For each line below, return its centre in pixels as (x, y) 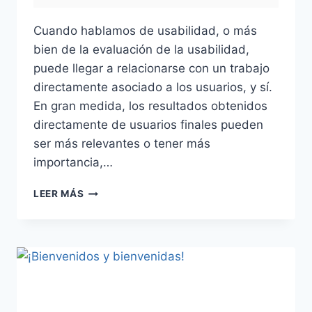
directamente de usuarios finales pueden (148, 125)
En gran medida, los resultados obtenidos (150, 106)
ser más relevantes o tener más (122, 144)
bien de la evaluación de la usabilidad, (141, 50)
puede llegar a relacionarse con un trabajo (151, 69)
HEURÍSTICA (115, 205)
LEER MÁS (59, 194)
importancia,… (73, 163)
